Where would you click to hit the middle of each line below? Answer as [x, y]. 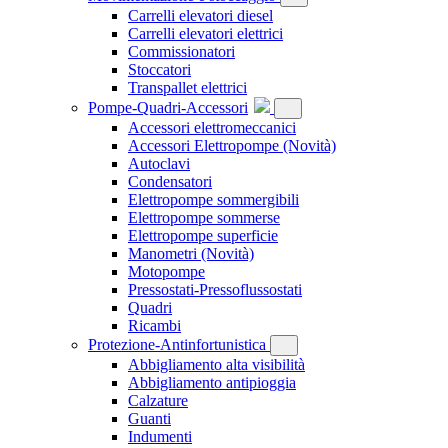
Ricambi [154, 326]
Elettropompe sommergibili [213, 200]
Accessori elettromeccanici [212, 128]
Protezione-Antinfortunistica [179, 345]
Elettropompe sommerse [204, 218]
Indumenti [160, 437]
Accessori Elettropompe [205, 146]
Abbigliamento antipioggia [212, 383]
